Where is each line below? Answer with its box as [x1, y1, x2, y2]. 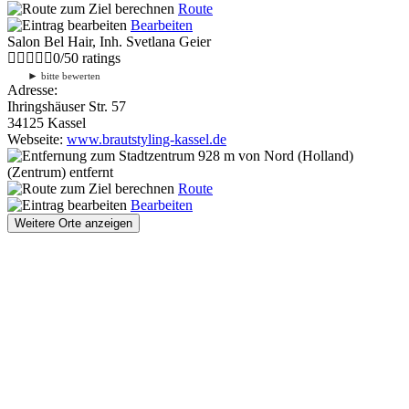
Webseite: [7, 131, 67, 147]
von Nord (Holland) [235, 147, 353, 163]
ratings [79, 49, 121, 66]
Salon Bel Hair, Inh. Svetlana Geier [7, 33, 211, 49]
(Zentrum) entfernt [7, 163, 113, 180]
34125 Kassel [7, 114, 86, 131]
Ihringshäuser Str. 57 [7, 98, 126, 114]
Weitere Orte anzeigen [15, 215, 132, 230]
